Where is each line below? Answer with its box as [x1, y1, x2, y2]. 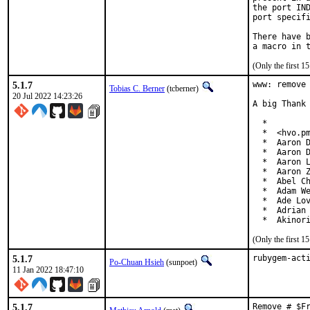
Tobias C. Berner [109, 84, 165, 93]
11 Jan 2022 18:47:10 [12, 265, 84, 275]
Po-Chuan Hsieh [109, 257, 164, 267]
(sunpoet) [164, 257, 199, 267]
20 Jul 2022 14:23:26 [12, 91, 82, 101]
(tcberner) [165, 84, 201, 93]
